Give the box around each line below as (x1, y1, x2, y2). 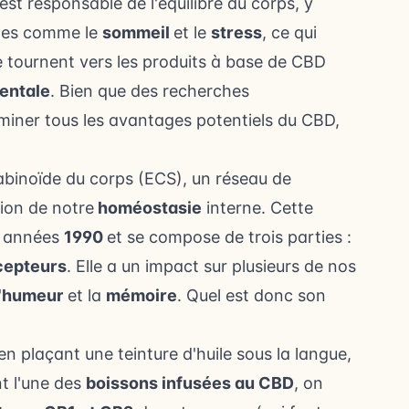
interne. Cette (202, 198, 313, 218)
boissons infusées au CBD (86, 373, 294, 393)
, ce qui (262, 23, 317, 43)
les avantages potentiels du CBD (83, 110, 335, 131)
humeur (2, 286, 63, 306)
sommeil (102, 23, 173, 43)
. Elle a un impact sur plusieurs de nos (67, 257, 356, 277)
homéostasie (94, 198, 202, 218)
